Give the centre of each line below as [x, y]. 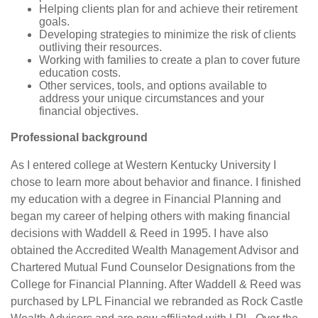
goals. [54, 22]
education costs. [80, 73]
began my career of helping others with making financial [150, 216]
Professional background [79, 137]
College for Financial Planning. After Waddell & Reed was [156, 284]
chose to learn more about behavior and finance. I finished [156, 182]
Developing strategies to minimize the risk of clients [168, 34]
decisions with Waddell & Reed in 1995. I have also [139, 233]
